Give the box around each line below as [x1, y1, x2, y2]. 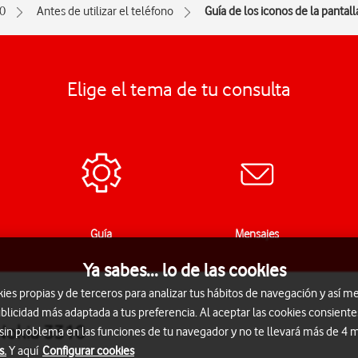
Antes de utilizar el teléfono [37, 4, 173, 18]
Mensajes [235, 227, 279, 241]
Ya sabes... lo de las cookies [83, 259, 286, 281]
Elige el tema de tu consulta [67, 78, 291, 101]
